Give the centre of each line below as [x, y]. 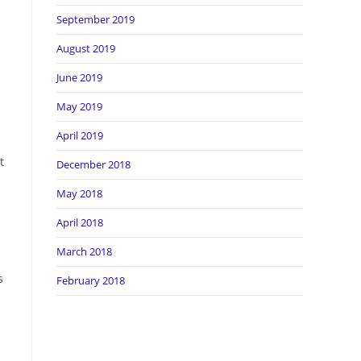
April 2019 [80, 135]
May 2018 [79, 193]
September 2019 [95, 19]
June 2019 [79, 77]
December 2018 [93, 164]
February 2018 [91, 280]
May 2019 [79, 106]
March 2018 [84, 251]
